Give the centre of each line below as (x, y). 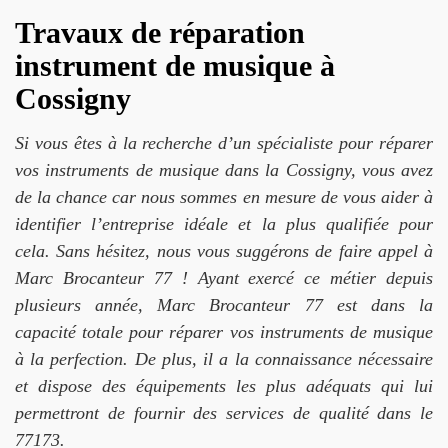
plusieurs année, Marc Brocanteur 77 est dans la (224, 305)
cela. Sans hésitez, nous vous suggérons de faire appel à (224, 251)
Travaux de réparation (160, 32)
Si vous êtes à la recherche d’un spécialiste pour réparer (224, 143)
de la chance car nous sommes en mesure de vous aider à (224, 197)
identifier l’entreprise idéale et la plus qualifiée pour (224, 224)
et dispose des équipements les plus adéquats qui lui (224, 386)
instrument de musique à (175, 65)
